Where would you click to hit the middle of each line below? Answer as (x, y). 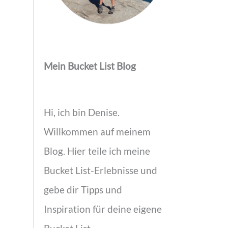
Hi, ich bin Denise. (82, 112)
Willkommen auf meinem (97, 132)
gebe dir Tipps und (83, 190)
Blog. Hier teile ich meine (97, 151)
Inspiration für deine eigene (103, 209)
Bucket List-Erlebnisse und (101, 170)
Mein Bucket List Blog (90, 66)
